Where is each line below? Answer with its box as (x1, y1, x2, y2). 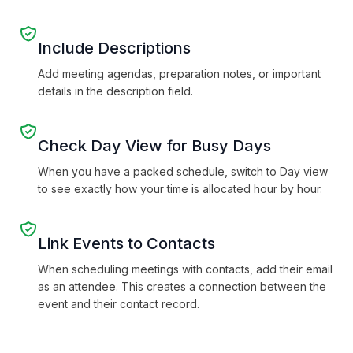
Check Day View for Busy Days (38, 136, 271, 155)
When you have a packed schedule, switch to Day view (38, 165, 328, 178)
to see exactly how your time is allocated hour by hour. (38, 182, 322, 195)
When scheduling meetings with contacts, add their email (38, 262, 333, 276)
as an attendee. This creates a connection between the (38, 280, 326, 293)
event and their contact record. (38, 297, 199, 310)
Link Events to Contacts (38, 234, 215, 253)
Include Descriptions (38, 39, 191, 58)
